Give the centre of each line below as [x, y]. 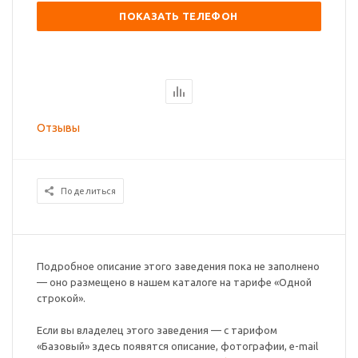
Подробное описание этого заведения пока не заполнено [178, 267]
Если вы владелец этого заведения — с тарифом [157, 330]
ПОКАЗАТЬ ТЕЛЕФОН [179, 16]
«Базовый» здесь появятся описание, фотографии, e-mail [177, 346]
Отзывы [58, 128]
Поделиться [88, 191]
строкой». [61, 298]
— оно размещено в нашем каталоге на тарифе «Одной [174, 282]
